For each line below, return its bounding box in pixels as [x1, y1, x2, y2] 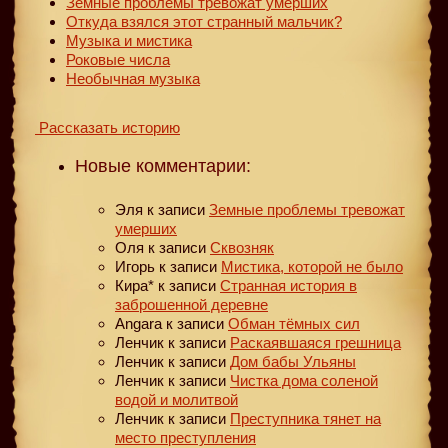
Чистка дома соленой [230, 371, 378, 389]
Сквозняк [210, 238, 274, 256]
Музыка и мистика [66, 31, 192, 49]
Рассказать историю [35, 118, 180, 136]
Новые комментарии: [75, 155, 251, 176]
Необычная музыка [66, 69, 200, 87]
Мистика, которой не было [221, 257, 403, 275]
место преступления [115, 428, 256, 446]
